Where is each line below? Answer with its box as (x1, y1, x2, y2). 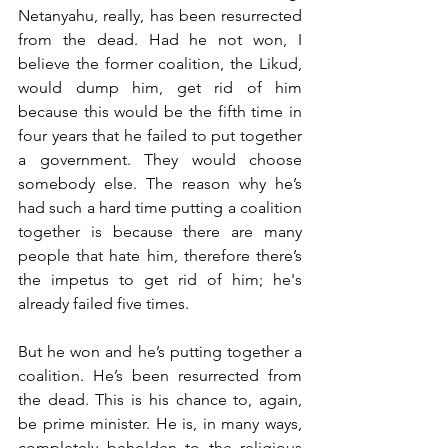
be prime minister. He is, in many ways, (18, 413, 302, 433)
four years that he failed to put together (18, 125, 302, 145)
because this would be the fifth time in (18, 101, 302, 121)
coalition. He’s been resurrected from (18, 365, 302, 385)
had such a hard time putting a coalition (18, 197, 302, 217)
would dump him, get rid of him (18, 77, 302, 97)
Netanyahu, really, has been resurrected (18, 5, 302, 25)
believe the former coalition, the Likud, (18, 53, 302, 73)
